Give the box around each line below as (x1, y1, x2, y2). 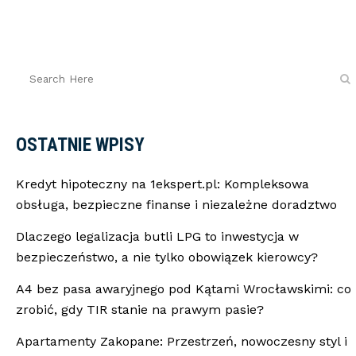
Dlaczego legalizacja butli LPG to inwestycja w (15, 229, 299, 244)
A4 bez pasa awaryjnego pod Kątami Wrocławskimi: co (15, 281, 351, 296)
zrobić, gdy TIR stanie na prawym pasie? (15, 302, 264, 317)
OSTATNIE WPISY (15, 134, 145, 156)
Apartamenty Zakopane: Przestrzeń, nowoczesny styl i (15, 334, 347, 349)
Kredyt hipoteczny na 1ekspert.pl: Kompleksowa (15, 176, 309, 192)
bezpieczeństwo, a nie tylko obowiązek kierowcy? (15, 250, 318, 265)
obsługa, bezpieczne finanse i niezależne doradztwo (15, 197, 337, 212)
